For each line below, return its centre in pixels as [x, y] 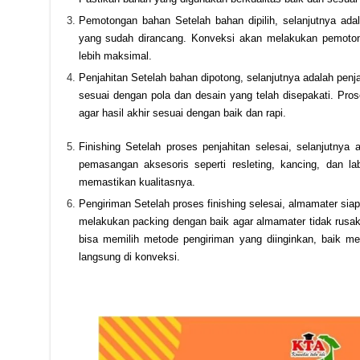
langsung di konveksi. [129, 257]
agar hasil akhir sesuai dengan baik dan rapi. [182, 113]
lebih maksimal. [115, 56]
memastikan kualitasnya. [137, 182]
